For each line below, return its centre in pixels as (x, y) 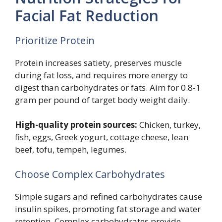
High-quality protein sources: (76, 125)
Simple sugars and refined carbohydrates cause (109, 196)
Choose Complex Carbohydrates (90, 174)
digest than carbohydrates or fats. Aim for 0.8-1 (108, 87)
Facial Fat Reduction (87, 15)
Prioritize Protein (55, 40)
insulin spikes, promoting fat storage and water (108, 209)
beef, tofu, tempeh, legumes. (71, 150)
